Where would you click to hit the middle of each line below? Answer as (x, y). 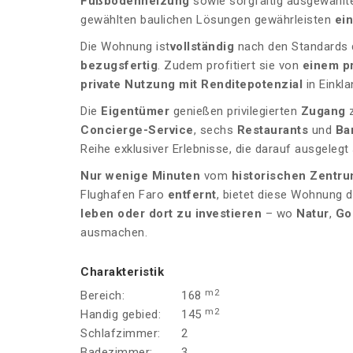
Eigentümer (135, 111)
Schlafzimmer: (121, 334)
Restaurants (271, 130)
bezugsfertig (119, 66)
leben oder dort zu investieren (171, 214)
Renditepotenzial (252, 85)
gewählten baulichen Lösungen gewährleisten (208, 20)
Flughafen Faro (124, 195)
